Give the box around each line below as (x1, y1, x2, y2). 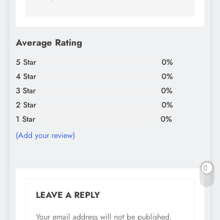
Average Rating (16, 35, 82, 49)
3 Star (16, 85, 36, 97)
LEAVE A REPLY (36, 189, 100, 202)
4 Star (16, 71, 36, 82)
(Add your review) (16, 130, 75, 141)
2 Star (16, 99, 36, 111)
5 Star (16, 56, 36, 68)
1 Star (16, 113, 35, 125)
